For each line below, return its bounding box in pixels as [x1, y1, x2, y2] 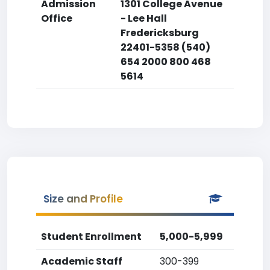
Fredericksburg [121, 26, 199, 40]
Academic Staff [41, 254, 122, 268]
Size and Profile [43, 192, 123, 206]
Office [41, 11, 72, 25]
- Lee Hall [121, 11, 167, 25]
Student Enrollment [41, 230, 142, 243]
